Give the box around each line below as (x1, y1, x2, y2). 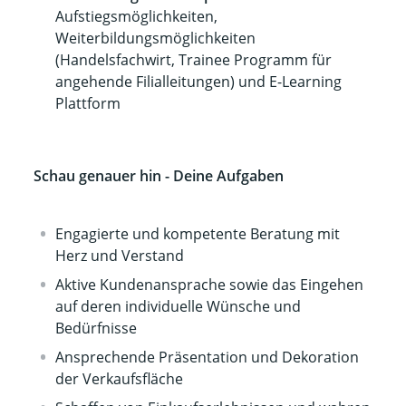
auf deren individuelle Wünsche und (55, 296, 302, 316)
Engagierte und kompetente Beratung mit (55, 224, 341, 244)
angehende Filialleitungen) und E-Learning (55, 72, 343, 92)
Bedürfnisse (55, 318, 138, 338)
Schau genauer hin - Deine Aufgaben (34, 166, 285, 186)
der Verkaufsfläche (55, 369, 184, 389)
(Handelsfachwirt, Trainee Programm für (55, 50, 333, 70)
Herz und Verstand (55, 246, 185, 266)
